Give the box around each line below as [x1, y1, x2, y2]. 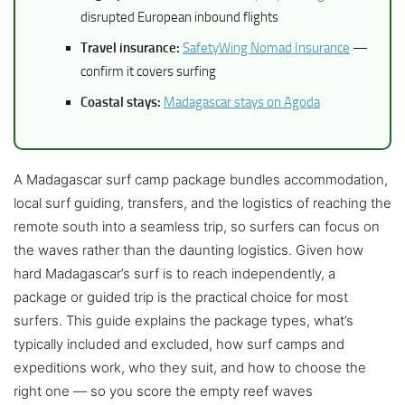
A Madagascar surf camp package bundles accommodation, [14, 171, 388, 189]
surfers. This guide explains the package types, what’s [14, 312, 353, 330]
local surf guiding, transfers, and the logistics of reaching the [14, 194, 391, 212]
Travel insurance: [80, 40, 180, 57]
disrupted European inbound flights [80, 9, 278, 26]
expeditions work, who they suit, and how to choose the [14, 359, 366, 377]
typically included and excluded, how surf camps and [14, 335, 344, 353]
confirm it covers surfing [80, 63, 216, 80]
